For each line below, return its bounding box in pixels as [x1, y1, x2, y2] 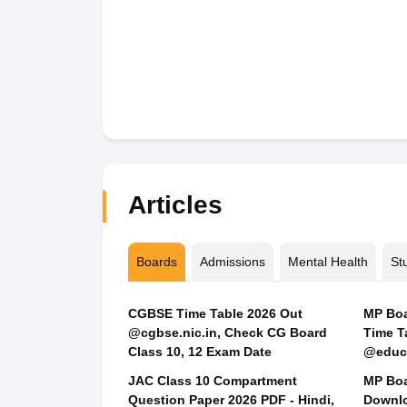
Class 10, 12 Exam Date [205, 344, 272, 359]
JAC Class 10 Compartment [127, 373, 297, 388]
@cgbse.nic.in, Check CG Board [127, 325, 327, 340]
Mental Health [287, 254, 368, 269]
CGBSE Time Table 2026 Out [127, 306, 303, 321]
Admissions [199, 254, 265, 269]
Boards [135, 254, 177, 269]
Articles [127, 191, 223, 219]
